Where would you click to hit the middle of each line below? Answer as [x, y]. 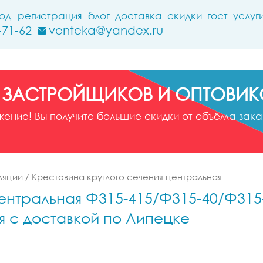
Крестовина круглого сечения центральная [127, 177]
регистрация [50, 16]
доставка [139, 16]
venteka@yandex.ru [106, 30]
